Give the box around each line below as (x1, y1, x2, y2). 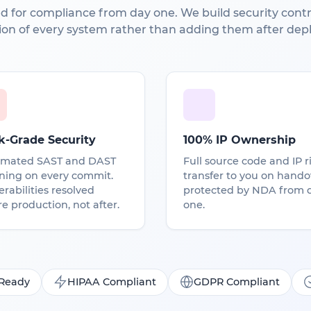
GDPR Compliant (193, 275, 280, 288)
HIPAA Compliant (67, 275, 156, 288)
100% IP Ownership (183, 133, 296, 146)
